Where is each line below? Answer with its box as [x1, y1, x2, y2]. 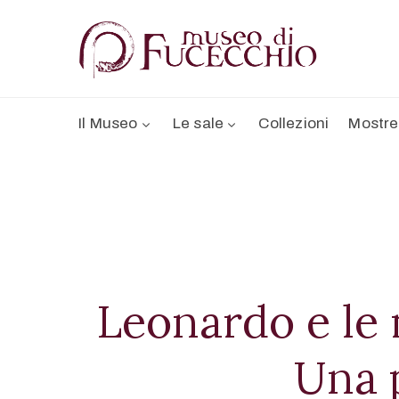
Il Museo [78, 115, 138, 133]
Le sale [172, 115, 224, 133]
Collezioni [258, 115, 330, 133]
